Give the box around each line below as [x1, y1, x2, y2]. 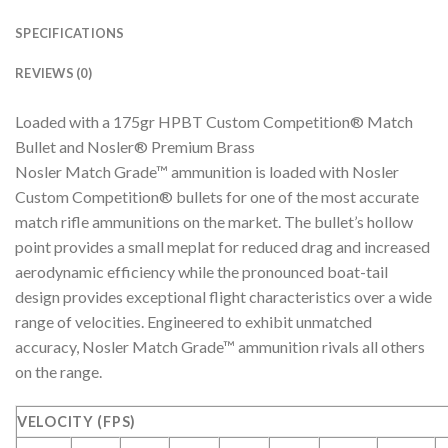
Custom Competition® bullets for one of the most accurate [15, 187, 419, 207]
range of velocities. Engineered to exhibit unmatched [15, 312, 372, 332]
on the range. [15, 362, 102, 382]
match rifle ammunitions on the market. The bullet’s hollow [15, 212, 413, 232]
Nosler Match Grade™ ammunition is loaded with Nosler [15, 162, 399, 182]
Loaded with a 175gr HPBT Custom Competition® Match [15, 112, 413, 132]
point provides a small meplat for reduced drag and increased [15, 237, 430, 257]
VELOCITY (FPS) [17, 413, 137, 431]
